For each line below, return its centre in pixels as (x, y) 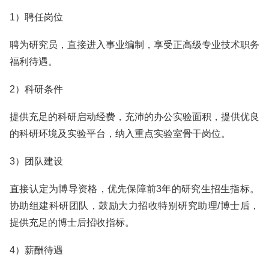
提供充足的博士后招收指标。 (72, 222)
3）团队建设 (36, 161)
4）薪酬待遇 (36, 250)
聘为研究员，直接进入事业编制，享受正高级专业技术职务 (134, 45)
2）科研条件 (36, 89)
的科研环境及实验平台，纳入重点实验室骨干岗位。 (120, 134)
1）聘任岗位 (36, 17)
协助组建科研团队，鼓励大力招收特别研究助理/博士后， (134, 206)
